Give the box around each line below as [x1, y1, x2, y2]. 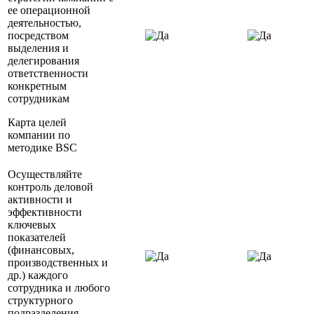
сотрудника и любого [8, 282, 110, 294]
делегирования [8, 55, 79, 67]
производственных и [8, 257, 108, 269]
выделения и [8, 42, 69, 55]
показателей [8, 231, 66, 244]
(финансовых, [8, 244, 74, 257]
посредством [8, 29, 69, 42]
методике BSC [8, 142, 77, 154]
